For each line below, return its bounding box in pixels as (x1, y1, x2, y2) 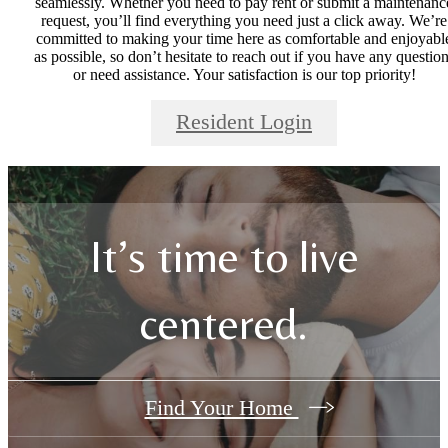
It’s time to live (89, 230, 359, 283)
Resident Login (176, 110, 312, 135)
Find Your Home (144, 395, 299, 421)
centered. (140, 297, 308, 350)
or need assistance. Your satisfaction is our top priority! (72, 65, 416, 83)
